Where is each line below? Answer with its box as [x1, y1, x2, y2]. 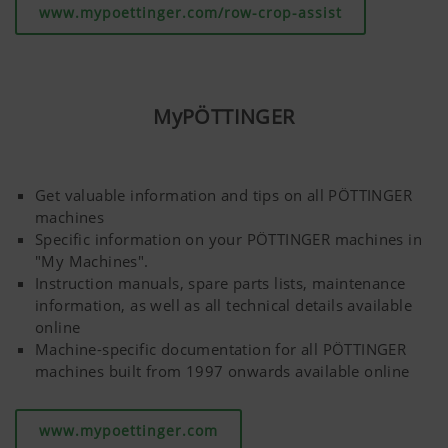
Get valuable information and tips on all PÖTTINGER [35, 185, 412, 206]
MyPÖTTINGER [153, 103, 295, 131]
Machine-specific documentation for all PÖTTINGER [35, 339, 407, 360]
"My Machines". [35, 251, 149, 272]
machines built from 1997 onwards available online [35, 361, 410, 382]
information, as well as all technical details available [35, 295, 412, 316]
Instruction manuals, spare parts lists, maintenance [35, 273, 406, 294]
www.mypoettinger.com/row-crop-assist [39, 3, 342, 23]
